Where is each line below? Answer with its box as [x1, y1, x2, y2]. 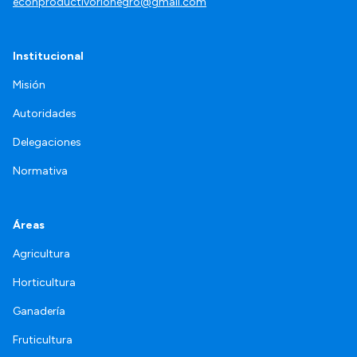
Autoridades [13, 106, 76, 120]
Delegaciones [13, 135, 81, 149]
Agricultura [13, 246, 70, 261]
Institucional [13, 49, 84, 63]
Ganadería [13, 304, 65, 318]
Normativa [13, 163, 68, 178]
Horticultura [13, 275, 76, 289]
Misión [13, 77, 45, 92]
